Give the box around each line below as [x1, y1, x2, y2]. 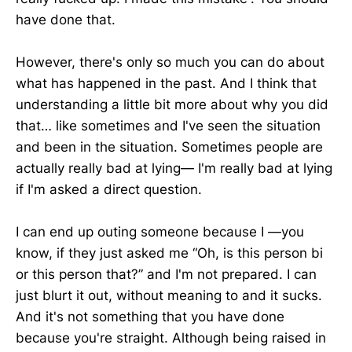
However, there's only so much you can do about [16, 54, 324, 71]
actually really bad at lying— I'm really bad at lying [16, 160, 332, 177]
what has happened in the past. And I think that [16, 75, 317, 92]
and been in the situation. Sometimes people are [16, 139, 323, 156]
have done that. [16, 11, 115, 27]
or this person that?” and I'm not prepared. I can [16, 266, 317, 283]
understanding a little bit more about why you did [16, 97, 328, 113]
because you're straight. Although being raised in [16, 330, 326, 346]
